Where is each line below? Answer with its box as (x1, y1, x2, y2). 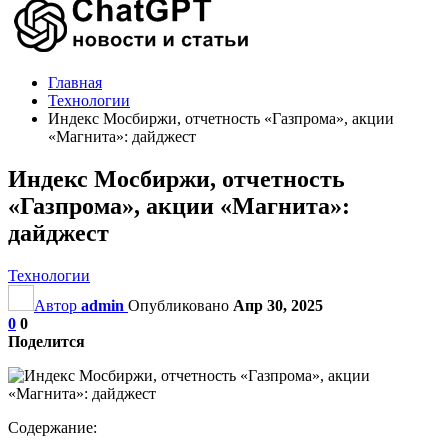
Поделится (8, 332, 85, 350)
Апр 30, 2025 (233, 296, 323, 314)
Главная (48, 74, 102, 91)
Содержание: (8, 418, 97, 436)
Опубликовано (128, 296, 233, 314)
